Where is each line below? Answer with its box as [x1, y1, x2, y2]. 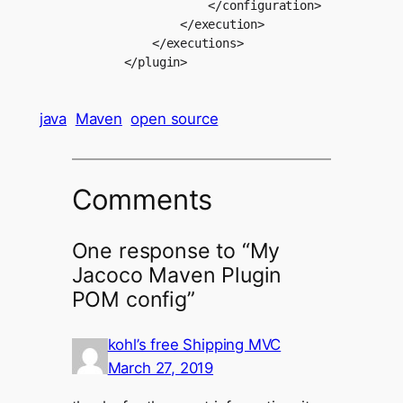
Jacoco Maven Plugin [71, 262, 282, 288]
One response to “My [71, 237, 281, 264]
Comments [71, 183, 213, 217]
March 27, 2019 [107, 359, 214, 378]
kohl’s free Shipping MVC [107, 336, 282, 354]
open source [130, 109, 219, 128]
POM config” [71, 286, 195, 312]
